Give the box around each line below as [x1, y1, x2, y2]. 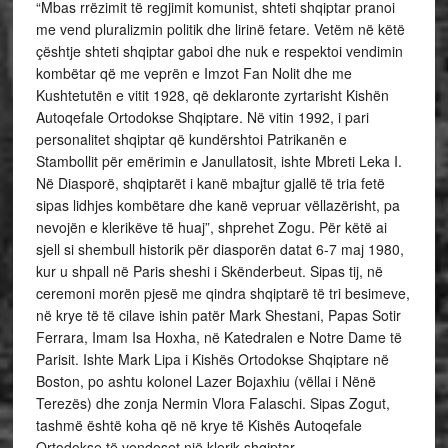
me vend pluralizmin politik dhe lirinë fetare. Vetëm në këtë [35, 19, 405, 39]
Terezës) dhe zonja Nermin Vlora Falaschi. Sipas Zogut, [35, 393, 390, 413]
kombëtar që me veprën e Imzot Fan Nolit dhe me [35, 63, 352, 83]
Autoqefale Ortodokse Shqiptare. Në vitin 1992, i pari [35, 107, 369, 127]
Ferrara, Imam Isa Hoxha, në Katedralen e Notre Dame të [35, 327, 402, 347]
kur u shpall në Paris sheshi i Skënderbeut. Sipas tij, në [35, 261, 383, 281]
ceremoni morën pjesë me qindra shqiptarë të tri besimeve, [35, 283, 410, 303]
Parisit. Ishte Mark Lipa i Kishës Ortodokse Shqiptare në [35, 349, 389, 369]
